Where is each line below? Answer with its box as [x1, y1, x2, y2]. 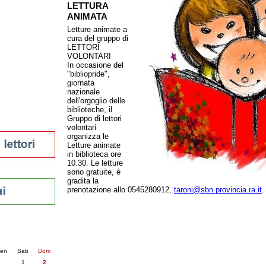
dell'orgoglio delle [67, 96, 125, 105]
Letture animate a [67, 25, 127, 34]
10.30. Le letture [67, 159, 123, 167]
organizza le [67, 132, 109, 141]
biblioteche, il [67, 105, 112, 114]
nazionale [67, 87, 100, 96]
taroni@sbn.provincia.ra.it [174, 185, 262, 194]
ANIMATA [67, 11, 107, 21]
